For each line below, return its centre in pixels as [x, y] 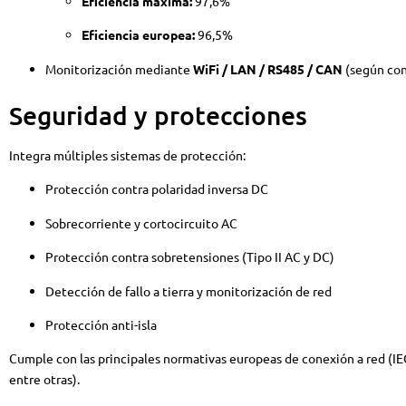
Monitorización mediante [119, 68]
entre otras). [44, 379]
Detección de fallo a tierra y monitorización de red [188, 290]
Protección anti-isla [101, 324]
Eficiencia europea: [138, 35]
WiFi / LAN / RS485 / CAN [268, 68]
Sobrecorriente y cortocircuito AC [141, 222]
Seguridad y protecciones [158, 116]
